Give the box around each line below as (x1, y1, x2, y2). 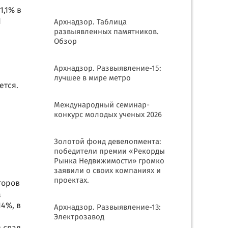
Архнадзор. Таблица (54, 16, 127, 28)
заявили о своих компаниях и (54, 165, 161, 177)
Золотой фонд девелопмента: (54, 136, 161, 148)
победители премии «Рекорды (54, 146, 165, 158)
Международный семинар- (54, 99, 150, 111)
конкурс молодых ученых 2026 (54, 109, 162, 121)
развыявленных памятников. (54, 26, 159, 38)
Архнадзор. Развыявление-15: (54, 63, 161, 75)
